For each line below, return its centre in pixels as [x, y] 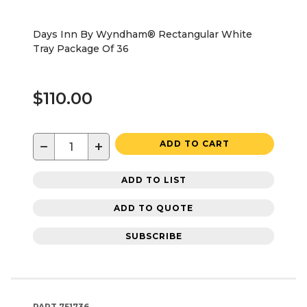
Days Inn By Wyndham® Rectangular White [143, 35]
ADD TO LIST [153, 180]
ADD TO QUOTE [153, 208]
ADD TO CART [195, 144]
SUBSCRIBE [153, 236]
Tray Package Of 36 [81, 49]
